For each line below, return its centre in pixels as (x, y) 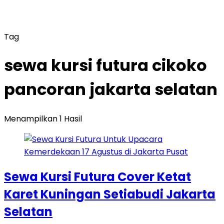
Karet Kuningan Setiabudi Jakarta (110, 194)
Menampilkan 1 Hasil (43, 118)
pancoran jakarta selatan (111, 89)
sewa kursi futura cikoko (105, 65)
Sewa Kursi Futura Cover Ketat (97, 176)
